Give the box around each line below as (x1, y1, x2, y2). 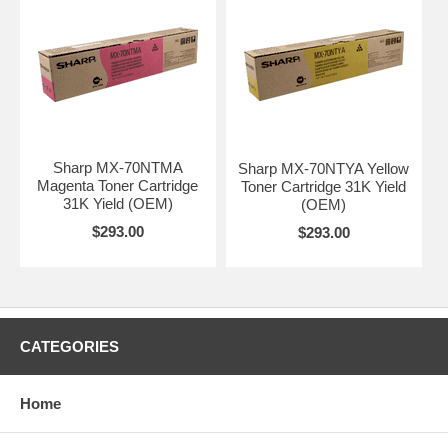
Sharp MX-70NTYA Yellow (238, 159, 410, 177)
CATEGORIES (20, 337, 119, 355)
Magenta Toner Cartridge (37, 176, 199, 194)
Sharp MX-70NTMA (52, 158, 183, 176)
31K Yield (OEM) (62, 194, 173, 212)
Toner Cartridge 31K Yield (241, 177, 407, 195)
